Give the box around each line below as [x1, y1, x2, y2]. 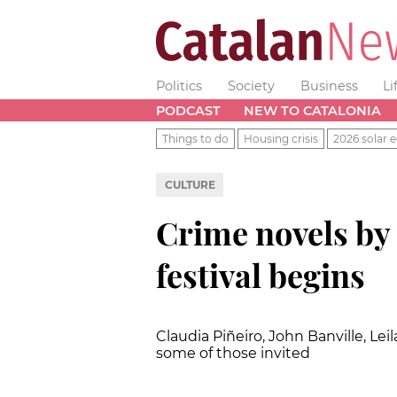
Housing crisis [244, 131, 318, 145]
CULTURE [164, 177, 215, 191]
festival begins [156, 253, 365, 296]
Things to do [162, 131, 229, 145]
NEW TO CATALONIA [243, 102, 381, 119]
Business [300, 78, 358, 94]
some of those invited [156, 344, 310, 362]
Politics [156, 78, 202, 94]
